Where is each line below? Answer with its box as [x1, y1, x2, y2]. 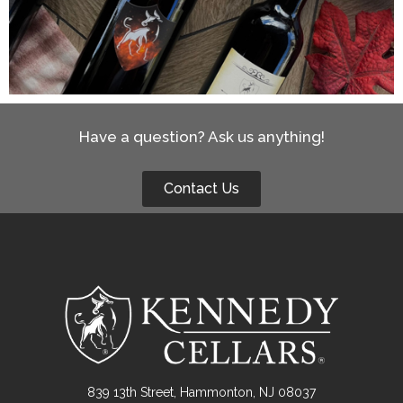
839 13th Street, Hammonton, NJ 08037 [87, 384, 316, 399]
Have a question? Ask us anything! [78, 128, 325, 147]
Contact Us [164, 180, 239, 198]
